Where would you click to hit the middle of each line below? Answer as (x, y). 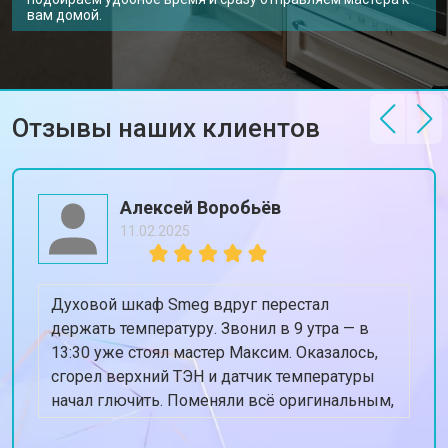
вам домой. (64, 15)
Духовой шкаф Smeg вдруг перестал (190, 304)
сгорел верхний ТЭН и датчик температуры (213, 376)
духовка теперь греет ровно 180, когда (197, 424)
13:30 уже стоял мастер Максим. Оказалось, (214, 352)
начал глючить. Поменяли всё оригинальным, (222, 400)
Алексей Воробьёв (200, 207)
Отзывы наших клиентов (166, 128)
